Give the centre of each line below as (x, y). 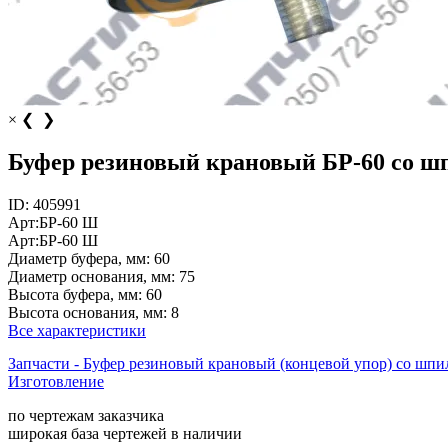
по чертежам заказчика (86, 415)
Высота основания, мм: (87, 312)
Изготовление (56, 381)
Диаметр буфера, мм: (79, 258)
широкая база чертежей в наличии (125, 433)
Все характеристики (77, 330)
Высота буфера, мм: (75, 294)
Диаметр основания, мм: (91, 276)
